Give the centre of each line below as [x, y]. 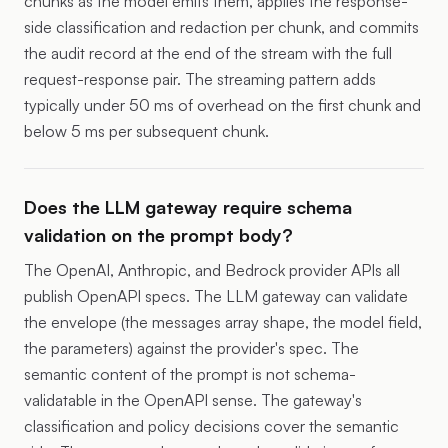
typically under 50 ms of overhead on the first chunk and [222, 105]
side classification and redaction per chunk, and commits [221, 27]
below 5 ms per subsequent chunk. [146, 131]
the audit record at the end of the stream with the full [208, 53]
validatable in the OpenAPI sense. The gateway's [193, 400]
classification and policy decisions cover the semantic [211, 426]
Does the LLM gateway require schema [188, 207]
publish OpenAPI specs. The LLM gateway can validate [216, 296]
